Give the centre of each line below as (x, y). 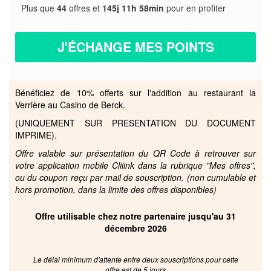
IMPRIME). (36, 135)
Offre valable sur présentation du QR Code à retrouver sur (135, 153)
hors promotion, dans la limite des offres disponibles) (116, 189)
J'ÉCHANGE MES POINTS (135, 47)
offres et (84, 8)
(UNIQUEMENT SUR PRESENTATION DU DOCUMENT (135, 122)
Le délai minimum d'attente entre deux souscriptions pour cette (135, 259)
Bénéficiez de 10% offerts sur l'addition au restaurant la (135, 92)
